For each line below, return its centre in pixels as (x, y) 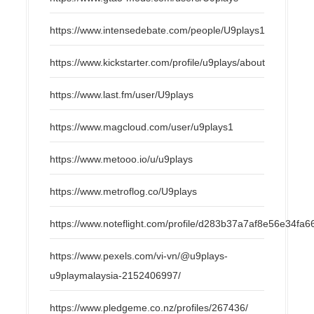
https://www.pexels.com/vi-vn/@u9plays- (139, 255)
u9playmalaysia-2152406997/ (116, 275)
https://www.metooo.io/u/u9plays (122, 159)
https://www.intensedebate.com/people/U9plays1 (158, 30)
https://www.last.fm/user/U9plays (122, 94)
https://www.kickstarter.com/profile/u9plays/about (158, 62)
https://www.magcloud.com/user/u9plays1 (142, 127)
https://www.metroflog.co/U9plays (124, 191)
